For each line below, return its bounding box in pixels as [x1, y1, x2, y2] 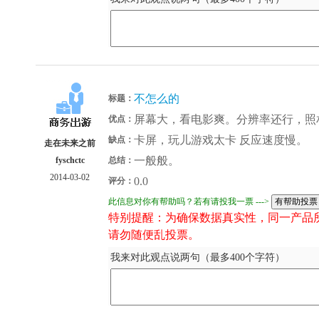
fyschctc [56, 155, 85, 165]
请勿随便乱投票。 [108, 228, 199, 242]
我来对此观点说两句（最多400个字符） [110, 252, 285, 263]
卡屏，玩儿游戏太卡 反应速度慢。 [134, 132, 308, 147]
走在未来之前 [44, 137, 96, 148]
